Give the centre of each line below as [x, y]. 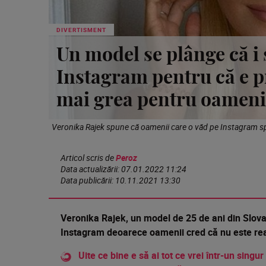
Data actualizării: [91, 169]
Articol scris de [88, 157]
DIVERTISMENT [81, 29]
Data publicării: [88, 180]
